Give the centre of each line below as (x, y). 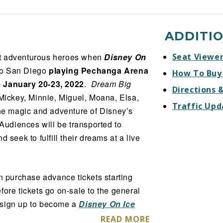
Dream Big (111, 84)
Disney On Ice (107, 204)
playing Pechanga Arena (99, 71)
